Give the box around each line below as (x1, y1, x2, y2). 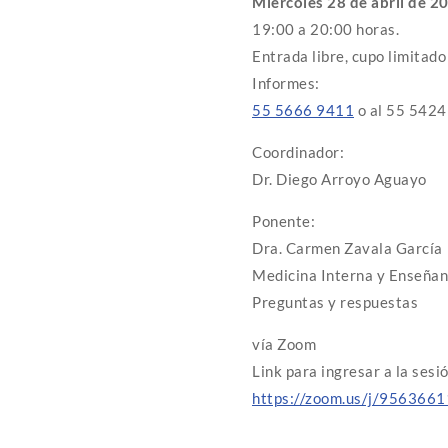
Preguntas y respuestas (252, 293, 418, 312)
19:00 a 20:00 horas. (252, 20, 399, 39)
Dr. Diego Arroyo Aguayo (252, 170, 427, 189)
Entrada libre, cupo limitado (252, 47, 446, 66)
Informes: (252, 74, 320, 93)
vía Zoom (252, 335, 316, 354)
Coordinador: (252, 143, 344, 162)
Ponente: (252, 212, 315, 231)
